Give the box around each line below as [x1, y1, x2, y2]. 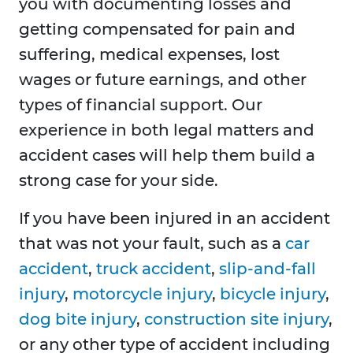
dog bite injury [19, 310, 136, 329]
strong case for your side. [19, 171, 218, 191]
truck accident [96, 259, 211, 279]
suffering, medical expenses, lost [19, 45, 280, 65]
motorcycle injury [72, 284, 212, 304]
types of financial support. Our [19, 95, 262, 115]
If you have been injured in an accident [19, 209, 330, 229]
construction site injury [144, 310, 329, 329]
